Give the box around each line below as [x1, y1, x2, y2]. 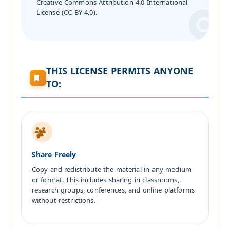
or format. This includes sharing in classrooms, [31, 173, 179, 186]
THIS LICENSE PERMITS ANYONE [46, 62, 194, 80]
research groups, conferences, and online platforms [31, 183, 195, 197]
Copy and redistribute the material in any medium [31, 163, 191, 176]
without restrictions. [31, 194, 95, 207]
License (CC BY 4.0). [36, 6, 97, 19]
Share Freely [31, 147, 76, 162]
